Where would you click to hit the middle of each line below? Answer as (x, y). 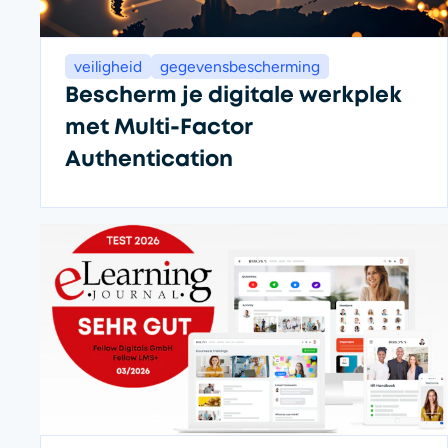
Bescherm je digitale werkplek (233, 95)
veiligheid (108, 67)
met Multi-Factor (158, 127)
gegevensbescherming (240, 67)
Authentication (149, 159)
